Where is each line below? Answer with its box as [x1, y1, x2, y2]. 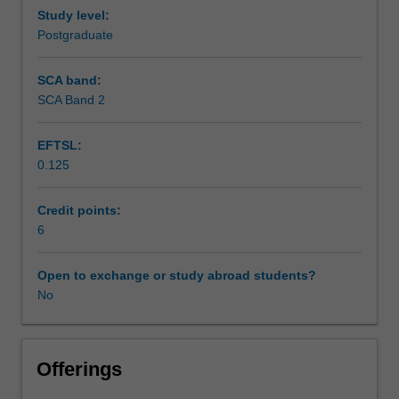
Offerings [37, 357, 122, 380]
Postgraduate [37, 27, 113, 42]
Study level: [37, 7, 110, 22]
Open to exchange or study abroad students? [37, 267, 316, 282]
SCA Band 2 [37, 92, 105, 107]
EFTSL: [37, 137, 82, 152]
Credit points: [37, 202, 121, 217]
